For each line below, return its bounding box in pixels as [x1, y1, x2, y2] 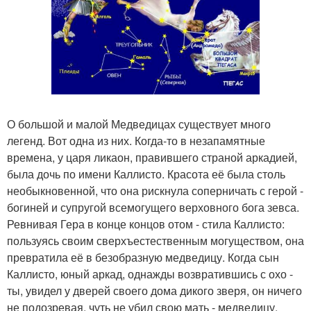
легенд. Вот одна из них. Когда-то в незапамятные [7, 132, 265, 149]
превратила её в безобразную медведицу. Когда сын [7, 249, 279, 265]
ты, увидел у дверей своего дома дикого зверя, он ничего [7, 282, 302, 299]
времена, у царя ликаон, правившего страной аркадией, [7, 149, 297, 165]
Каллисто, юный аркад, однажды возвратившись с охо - [7, 265, 293, 282]
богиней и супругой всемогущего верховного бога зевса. [7, 199, 299, 215]
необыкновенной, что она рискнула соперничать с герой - [7, 182, 303, 199]
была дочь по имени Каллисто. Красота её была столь [7, 165, 285, 182]
